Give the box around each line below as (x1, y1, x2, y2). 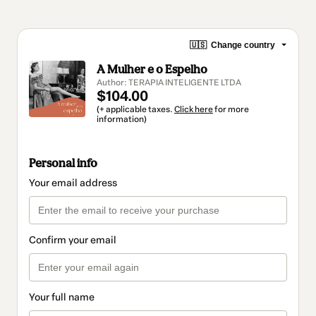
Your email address (29, 177, 117, 190)
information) (97, 114, 147, 124)
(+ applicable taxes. (97, 104, 174, 114)
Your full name (29, 291, 95, 304)
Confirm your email (29, 234, 116, 247)
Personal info (29, 156, 97, 171)
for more (213, 104, 249, 114)
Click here (174, 104, 213, 114)
